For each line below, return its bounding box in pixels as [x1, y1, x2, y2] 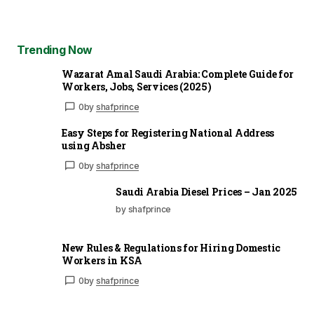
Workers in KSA [62, 254, 143, 267]
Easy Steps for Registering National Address [62, 126, 274, 139]
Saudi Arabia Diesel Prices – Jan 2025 [116, 185, 297, 198]
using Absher [62, 139, 126, 152]
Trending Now [17, 43, 93, 57]
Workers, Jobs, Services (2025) [62, 80, 212, 93]
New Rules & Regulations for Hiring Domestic [62, 241, 280, 254]
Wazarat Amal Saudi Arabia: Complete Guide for [62, 67, 294, 81]
